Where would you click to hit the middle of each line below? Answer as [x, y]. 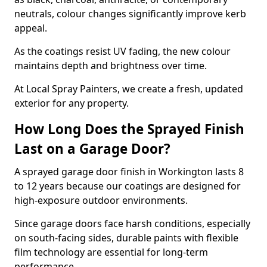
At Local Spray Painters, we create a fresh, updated [129, 89]
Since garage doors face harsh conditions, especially [132, 223]
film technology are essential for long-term [111, 252]
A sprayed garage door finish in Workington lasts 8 [129, 172]
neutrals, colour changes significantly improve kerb [130, 14]
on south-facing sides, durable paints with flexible [126, 238]
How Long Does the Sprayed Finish [129, 129]
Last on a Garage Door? [92, 149]
